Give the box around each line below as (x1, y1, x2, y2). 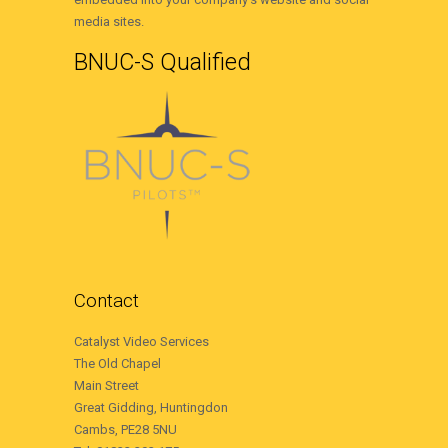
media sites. (74, 13, 144, 29)
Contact (74, 288, 139, 312)
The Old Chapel (74, 355, 161, 371)
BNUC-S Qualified (74, 47, 251, 76)
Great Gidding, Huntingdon (74, 399, 228, 415)
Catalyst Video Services (74, 333, 209, 349)
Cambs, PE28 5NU (74, 421, 177, 437)
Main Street (74, 377, 139, 393)
